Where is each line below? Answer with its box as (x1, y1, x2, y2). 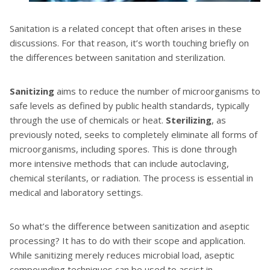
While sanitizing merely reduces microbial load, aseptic (10, 249, 234, 261)
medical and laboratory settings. (10, 186, 143, 198)
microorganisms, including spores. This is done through (10, 143, 237, 155)
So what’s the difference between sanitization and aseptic (10, 220, 250, 232)
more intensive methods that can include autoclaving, (10, 157, 229, 169)
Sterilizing (166, 114, 212, 126)
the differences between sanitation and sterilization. (10, 51, 225, 63)
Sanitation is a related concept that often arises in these (10, 22, 242, 34)
